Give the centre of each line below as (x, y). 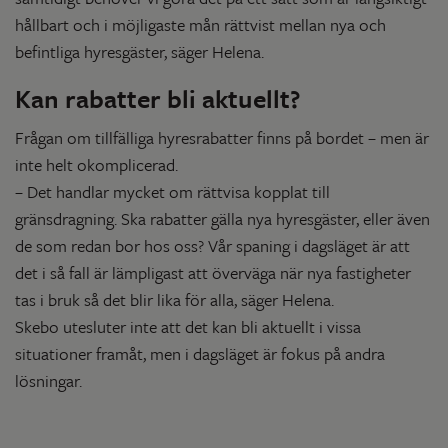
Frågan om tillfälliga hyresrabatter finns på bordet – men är (222, 137)
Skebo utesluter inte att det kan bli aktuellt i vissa (188, 326)
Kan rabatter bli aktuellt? (157, 98)
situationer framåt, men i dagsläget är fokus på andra (200, 353)
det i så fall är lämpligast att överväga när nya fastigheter (213, 272)
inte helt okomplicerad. (96, 164)
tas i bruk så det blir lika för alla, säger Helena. (174, 299)
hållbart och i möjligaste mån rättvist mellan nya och (200, 24)
